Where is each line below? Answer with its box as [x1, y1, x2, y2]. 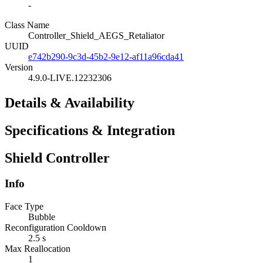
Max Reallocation [5, 244, 70, 254]
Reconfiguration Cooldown [5, 222, 106, 233]
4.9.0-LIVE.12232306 [28, 72, 112, 83]
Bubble [28, 212, 55, 222]
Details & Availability [5, 95, 134, 110]
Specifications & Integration [5, 122, 175, 138]
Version [5, 62, 33, 72]
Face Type [5, 201, 43, 212]
